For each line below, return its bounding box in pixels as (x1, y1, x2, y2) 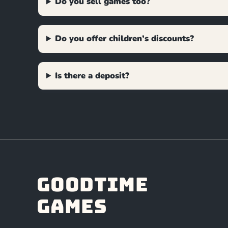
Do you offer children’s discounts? (55, 33, 194, 45)
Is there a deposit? (55, 70, 130, 82)
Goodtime (37, 172, 149, 197)
